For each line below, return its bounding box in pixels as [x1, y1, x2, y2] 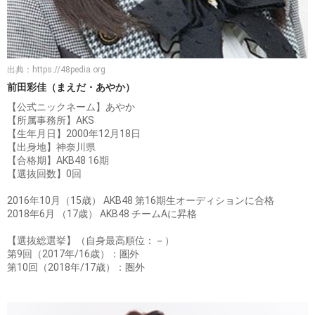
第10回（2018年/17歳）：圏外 [7, 261, 145, 273]
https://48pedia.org [32, 64, 105, 75]
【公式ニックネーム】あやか [7, 101, 135, 112]
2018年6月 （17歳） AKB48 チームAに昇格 [7, 207, 197, 219]
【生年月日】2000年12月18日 [7, 127, 141, 139]
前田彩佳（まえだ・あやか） [7, 81, 135, 93]
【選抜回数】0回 [7, 167, 82, 179]
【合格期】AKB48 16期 [7, 154, 109, 166]
